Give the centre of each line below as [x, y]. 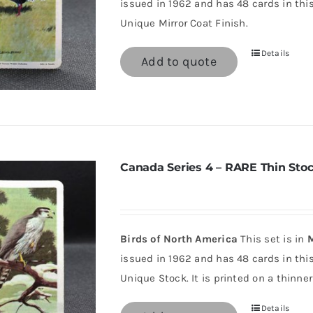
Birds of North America [179, 239]
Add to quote [179, 61]
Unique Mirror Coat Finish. [184, 23]
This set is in [272, 239]
